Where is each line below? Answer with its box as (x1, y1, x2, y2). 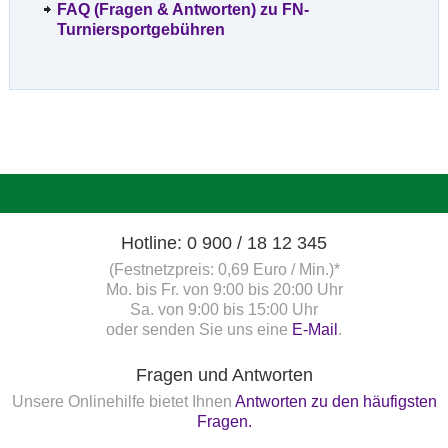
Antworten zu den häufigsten (234, 392, 437, 410)
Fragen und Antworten (135, 364, 313, 385)
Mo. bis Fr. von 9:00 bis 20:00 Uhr (105, 280, 343, 298)
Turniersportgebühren (57, 20, 225, 38)
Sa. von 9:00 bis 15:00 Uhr (130, 300, 318, 318)
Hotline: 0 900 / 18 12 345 (121, 232, 327, 253)
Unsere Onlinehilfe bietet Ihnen (11, 392, 235, 410)
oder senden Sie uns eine (106, 320, 292, 338)
